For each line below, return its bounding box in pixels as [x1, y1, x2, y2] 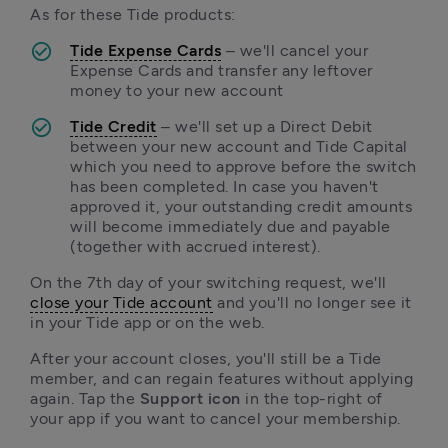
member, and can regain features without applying [30, 369, 413, 388]
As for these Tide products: [30, 5, 236, 24]
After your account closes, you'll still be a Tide [30, 349, 382, 368]
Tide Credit [70, 117, 157, 136]
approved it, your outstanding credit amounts [70, 197, 412, 216]
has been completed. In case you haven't [70, 177, 379, 196]
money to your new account [70, 81, 284, 100]
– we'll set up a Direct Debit [156, 117, 373, 136]
